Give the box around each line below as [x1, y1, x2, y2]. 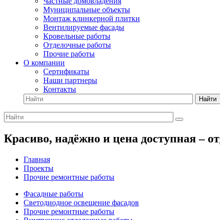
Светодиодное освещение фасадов [24, 198, 139, 207]
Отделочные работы [43, 41, 111, 49]
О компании [24, 58, 65, 67]
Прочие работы [43, 50, 95, 58]
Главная [24, 155, 50, 164]
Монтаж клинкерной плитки [43, 14, 140, 23]
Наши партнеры [43, 76, 97, 84]
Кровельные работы [43, 32, 110, 40]
